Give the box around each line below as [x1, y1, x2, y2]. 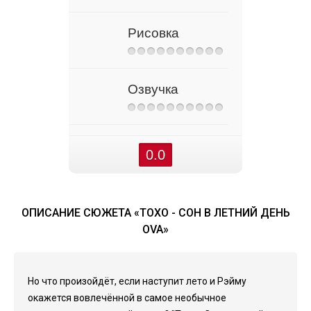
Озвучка [128, 82, 178, 96]
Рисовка [128, 26, 179, 40]
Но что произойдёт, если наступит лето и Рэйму [28, 276, 246, 287]
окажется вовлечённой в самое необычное [28, 292, 226, 303]
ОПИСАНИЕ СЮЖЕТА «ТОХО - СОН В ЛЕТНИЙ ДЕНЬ [21, 206, 290, 219]
